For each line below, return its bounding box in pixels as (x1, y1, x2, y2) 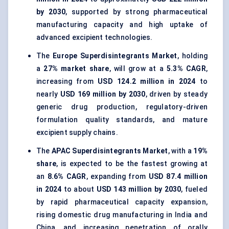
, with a (168, 147, 194, 155)
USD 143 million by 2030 (96, 185, 181, 194)
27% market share (43, 64, 109, 73)
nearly (36, 90, 60, 99)
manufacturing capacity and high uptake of (36, 20, 208, 29)
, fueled (181, 185, 208, 194)
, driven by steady (145, 90, 208, 99)
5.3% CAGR (167, 64, 206, 73)
